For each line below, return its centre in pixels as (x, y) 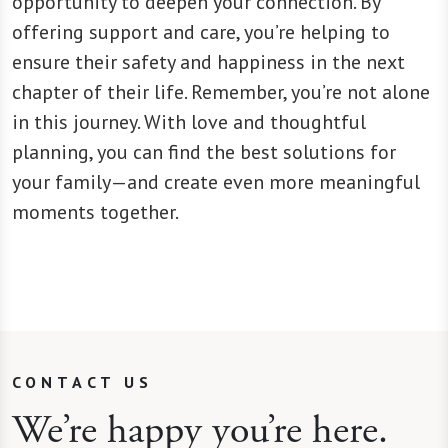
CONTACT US (82, 381)
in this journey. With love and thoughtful (189, 121)
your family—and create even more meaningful (216, 181)
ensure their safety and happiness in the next (208, 61)
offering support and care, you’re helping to (201, 31)
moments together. (95, 211)
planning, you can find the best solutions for (204, 151)
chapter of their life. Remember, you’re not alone (221, 91)
